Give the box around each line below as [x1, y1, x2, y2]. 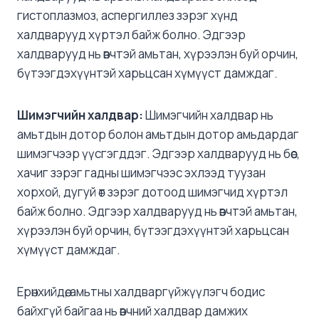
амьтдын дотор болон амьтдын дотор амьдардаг [17, 125, 299, 142]
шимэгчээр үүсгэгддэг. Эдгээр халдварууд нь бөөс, [17, 145, 300, 162]
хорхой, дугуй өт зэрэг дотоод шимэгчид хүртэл [17, 183, 288, 200]
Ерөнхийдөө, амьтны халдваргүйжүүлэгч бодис [17, 283, 265, 300]
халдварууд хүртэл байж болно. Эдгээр [17, 26, 246, 43]
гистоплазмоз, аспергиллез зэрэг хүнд [17, 6, 238, 23]
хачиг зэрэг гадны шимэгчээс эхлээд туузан [17, 164, 266, 181]
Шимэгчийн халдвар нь [143, 106, 273, 123]
